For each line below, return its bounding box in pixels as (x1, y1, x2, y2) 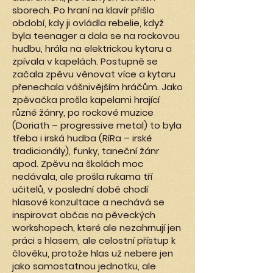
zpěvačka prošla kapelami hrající (12, 93, 160, 106)
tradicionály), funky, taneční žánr (12, 144, 159, 157)
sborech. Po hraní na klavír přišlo (12, 4, 155, 16)
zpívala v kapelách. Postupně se (12, 55, 158, 68)
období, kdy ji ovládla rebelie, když (12, 16, 164, 29)
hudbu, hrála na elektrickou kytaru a (12, 42, 172, 55)
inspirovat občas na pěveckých (12, 208, 155, 221)
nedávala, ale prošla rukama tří (12, 170, 152, 183)
